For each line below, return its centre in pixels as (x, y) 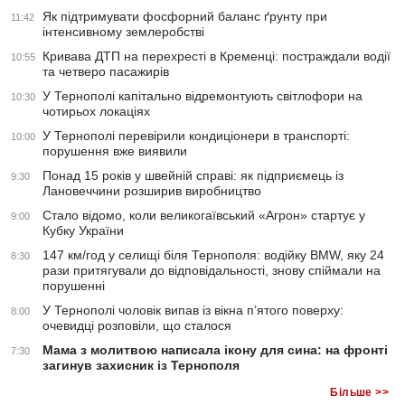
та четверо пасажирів (106, 72)
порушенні (74, 286)
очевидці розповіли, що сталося (137, 326)
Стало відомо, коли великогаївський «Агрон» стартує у (204, 216)
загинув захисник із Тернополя (141, 366)
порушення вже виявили (115, 151)
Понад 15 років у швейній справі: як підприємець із (193, 176)
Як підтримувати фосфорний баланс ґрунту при (185, 17)
